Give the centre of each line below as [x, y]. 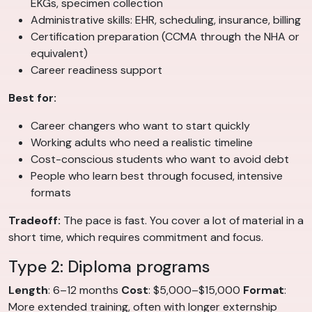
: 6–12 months [85, 290]
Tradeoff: [34, 221]
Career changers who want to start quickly [140, 126]
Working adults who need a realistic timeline [142, 143]
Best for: [32, 98]
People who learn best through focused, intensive [157, 176]
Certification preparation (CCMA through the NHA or [165, 37]
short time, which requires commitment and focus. [136, 237]
